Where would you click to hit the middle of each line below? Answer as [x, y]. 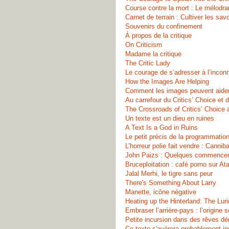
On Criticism [144, 45]
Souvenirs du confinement [164, 26]
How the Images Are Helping [167, 82]
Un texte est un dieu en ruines [170, 118]
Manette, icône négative [161, 192]
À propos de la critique [158, 36]
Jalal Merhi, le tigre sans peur [169, 174]
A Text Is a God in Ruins [162, 128]
